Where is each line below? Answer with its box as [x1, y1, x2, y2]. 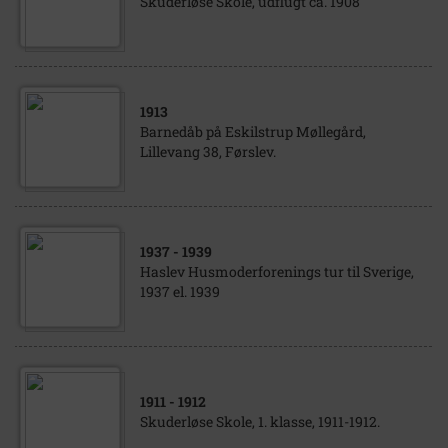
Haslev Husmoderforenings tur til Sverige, [140, 262, 414, 281]
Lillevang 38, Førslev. [140, 142, 276, 161]
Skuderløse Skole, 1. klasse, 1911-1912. [140, 412, 380, 431]
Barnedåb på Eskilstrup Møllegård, [140, 122, 366, 141]
